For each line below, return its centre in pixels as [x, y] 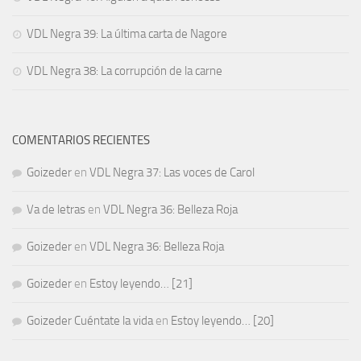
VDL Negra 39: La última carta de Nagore [127, 34]
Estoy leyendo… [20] [222, 321]
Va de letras [56, 210]
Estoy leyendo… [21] [141, 284]
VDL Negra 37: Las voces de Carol [172, 173]
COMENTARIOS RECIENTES [81, 141]
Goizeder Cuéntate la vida [90, 321]
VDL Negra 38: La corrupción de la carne [124, 71]
